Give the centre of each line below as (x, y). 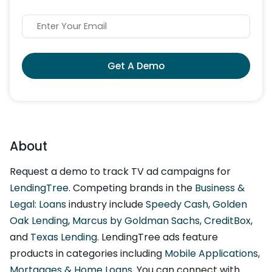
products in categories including (87, 254)
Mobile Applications (211, 254)
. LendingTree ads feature (158, 237)
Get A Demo (136, 66)
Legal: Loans (38, 205)
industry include (106, 205)
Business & (220, 188)
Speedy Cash (177, 205)
